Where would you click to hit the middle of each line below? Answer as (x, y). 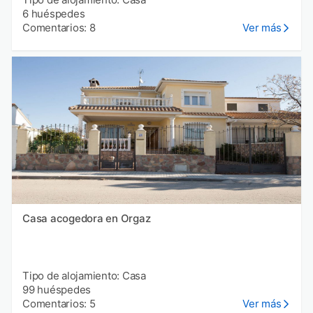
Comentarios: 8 (59, 28)
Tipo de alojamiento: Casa (84, 275)
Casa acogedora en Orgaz (87, 218)
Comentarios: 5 (59, 303)
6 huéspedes (54, 14)
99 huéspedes (57, 289)
